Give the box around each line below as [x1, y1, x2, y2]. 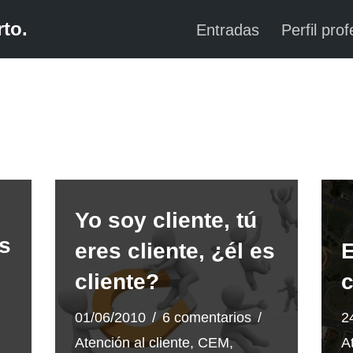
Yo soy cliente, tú [75, 208, 258, 232]
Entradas [195, 20, 259, 39]
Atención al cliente [75, 335, 191, 351]
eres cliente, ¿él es [75, 239, 276, 263]
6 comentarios [162, 310, 252, 325]
